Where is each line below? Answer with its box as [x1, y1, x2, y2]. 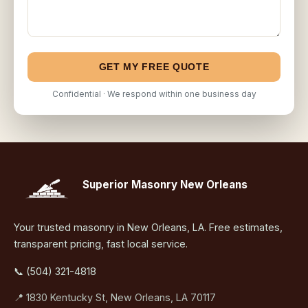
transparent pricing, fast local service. [14, 238, 188, 250]
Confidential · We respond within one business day [52, 89, 256, 100]
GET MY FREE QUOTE [98, 62, 210, 73]
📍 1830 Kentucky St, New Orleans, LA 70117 [14, 291, 216, 304]
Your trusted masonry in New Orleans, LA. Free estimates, [14, 221, 283, 234]
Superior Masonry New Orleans [82, 178, 247, 192]
